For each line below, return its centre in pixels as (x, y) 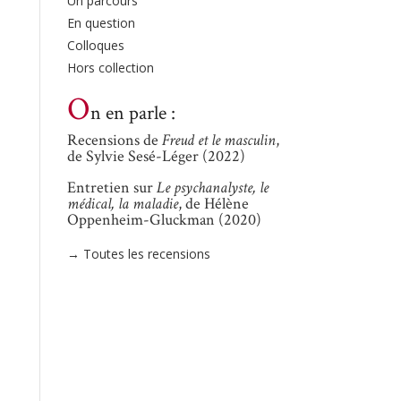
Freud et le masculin (218, 141)
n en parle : (132, 114)
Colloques (95, 45)
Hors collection (110, 67)
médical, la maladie (122, 204)
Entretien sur (111, 188)
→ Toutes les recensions (138, 254)
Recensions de (114, 141)
